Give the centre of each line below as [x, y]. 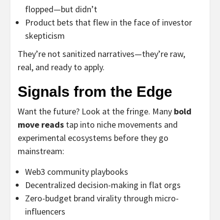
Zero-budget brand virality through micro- [102, 198]
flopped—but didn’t [61, 9]
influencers [45, 211]
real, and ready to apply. [61, 67]
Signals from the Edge [95, 91]
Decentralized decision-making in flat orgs [103, 185]
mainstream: [41, 151]
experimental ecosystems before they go [93, 137]
